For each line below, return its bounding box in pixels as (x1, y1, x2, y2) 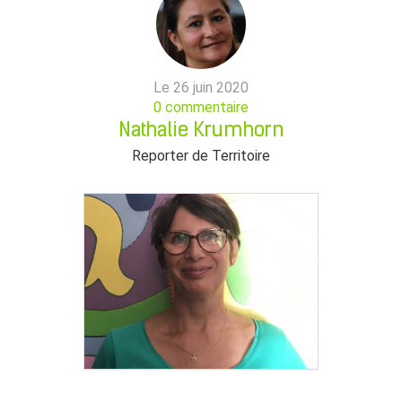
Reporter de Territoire (132, 147, 270, 164)
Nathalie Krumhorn (118, 121, 284, 142)
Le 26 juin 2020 (153, 79, 249, 96)
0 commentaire (153, 99, 249, 116)
